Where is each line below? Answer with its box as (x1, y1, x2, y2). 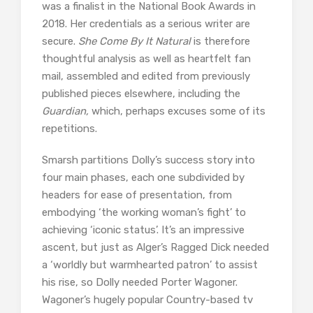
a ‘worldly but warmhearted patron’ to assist (42, 259, 258, 272)
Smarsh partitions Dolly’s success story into (42, 154, 255, 167)
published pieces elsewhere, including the (42, 87, 240, 101)
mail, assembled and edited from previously (42, 70, 250, 83)
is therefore (191, 35, 250, 48)
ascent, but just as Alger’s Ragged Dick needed (42, 241, 269, 254)
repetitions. (42, 122, 103, 136)
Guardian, (42, 105, 89, 118)
